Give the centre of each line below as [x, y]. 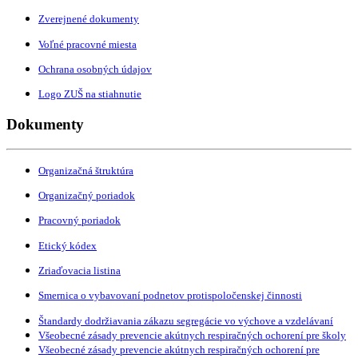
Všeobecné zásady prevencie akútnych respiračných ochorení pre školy [192, 335]
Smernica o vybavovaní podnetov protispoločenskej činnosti [170, 296]
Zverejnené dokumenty [89, 19]
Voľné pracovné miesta [88, 44]
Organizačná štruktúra [86, 170]
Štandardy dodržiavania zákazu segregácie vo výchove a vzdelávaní [186, 320]
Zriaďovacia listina [80, 270]
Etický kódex [68, 245]
